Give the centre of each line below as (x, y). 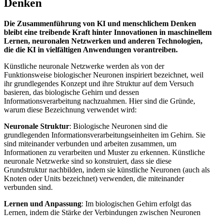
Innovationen (136, 32)
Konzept (74, 83)
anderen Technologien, (164, 41)
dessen (128, 92)
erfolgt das (174, 203)
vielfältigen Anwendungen (89, 49)
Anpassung (63, 203)
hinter (102, 32)
